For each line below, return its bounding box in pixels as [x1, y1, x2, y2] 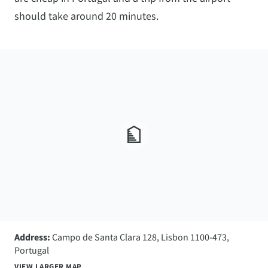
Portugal [14, 243, 49, 256]
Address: [14, 230, 50, 243]
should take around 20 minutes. [14, 9, 159, 23]
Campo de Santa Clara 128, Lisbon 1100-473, [50, 230, 229, 243]
